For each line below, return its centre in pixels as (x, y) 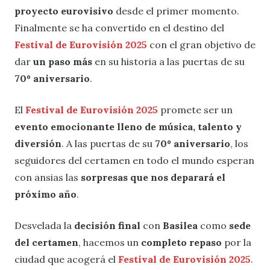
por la (238, 242)
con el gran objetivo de (201, 44)
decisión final (108, 225)
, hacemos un (108, 242)
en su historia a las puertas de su (168, 61)
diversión (38, 143)
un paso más (63, 61)
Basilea (181, 225)
